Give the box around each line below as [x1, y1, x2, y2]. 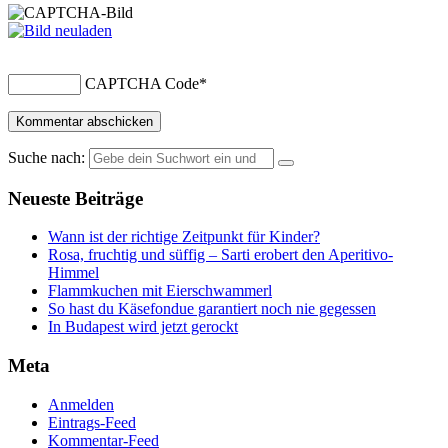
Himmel [48, 264, 99, 282]
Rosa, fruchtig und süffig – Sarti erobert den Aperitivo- [48, 246, 393, 264]
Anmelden [48, 395, 114, 413]
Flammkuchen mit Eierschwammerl [48, 282, 272, 300]
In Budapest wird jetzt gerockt [48, 318, 238, 336]
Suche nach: [8, 148, 85, 166]
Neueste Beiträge [8, 187, 143, 209]
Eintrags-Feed [48, 413, 136, 431]
